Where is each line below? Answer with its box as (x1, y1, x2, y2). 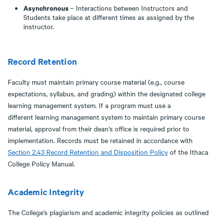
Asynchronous (23, 2, 70, 13)
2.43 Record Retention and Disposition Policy (32, 147, 168, 157)
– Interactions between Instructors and (70, 3, 188, 13)
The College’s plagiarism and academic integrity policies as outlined (8, 207, 209, 217)
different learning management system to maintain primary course (8, 112, 205, 122)
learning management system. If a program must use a (8, 100, 171, 110)
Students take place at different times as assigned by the (23, 12, 194, 22)
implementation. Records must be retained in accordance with (8, 135, 193, 145)
